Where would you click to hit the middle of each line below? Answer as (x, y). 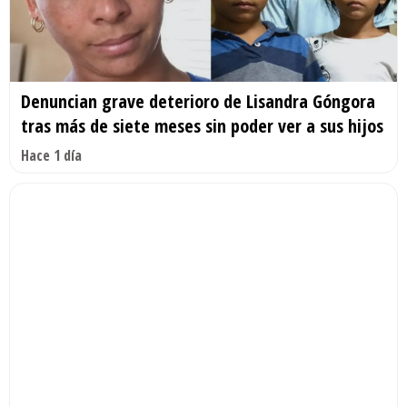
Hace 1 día (51, 155)
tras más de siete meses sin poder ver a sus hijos (202, 126)
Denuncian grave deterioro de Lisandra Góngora (198, 101)
